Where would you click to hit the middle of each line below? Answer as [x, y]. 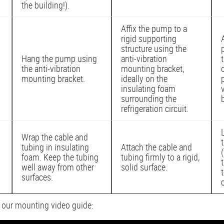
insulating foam [148, 88]
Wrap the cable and [55, 137]
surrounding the [149, 98]
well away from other [58, 167]
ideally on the [144, 78]
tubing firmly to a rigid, [160, 157]
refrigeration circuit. [155, 108]
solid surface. [144, 167]
